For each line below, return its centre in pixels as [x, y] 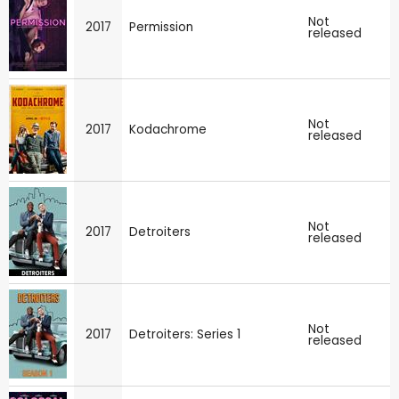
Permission [161, 27]
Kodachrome [168, 129]
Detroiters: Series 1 [185, 334]
